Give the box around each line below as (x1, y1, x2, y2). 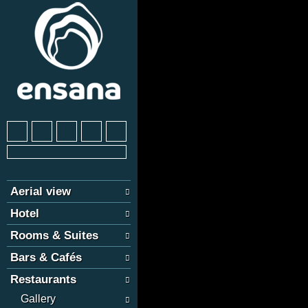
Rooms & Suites (10, 229, 98, 242)
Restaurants (10, 273, 76, 286)
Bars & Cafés (10, 251, 82, 264)
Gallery (21, 293, 56, 305)
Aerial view (10, 185, 71, 198)
